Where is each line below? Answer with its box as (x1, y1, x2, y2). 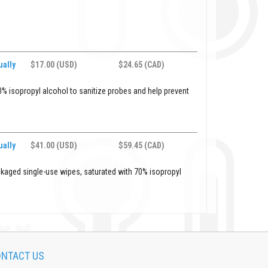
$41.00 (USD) (31, 140, 78, 150)
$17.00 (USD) (31, 59, 78, 69)
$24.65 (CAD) (118, 59, 165, 69)
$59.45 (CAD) (118, 140, 165, 150)
